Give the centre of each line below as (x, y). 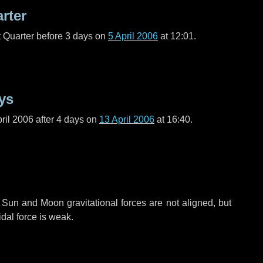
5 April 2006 (133, 36)
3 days (79, 36)
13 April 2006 (127, 119)
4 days (70, 119)
